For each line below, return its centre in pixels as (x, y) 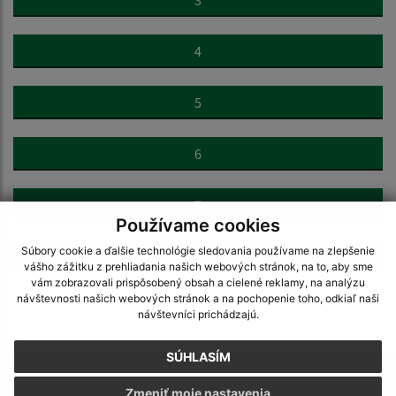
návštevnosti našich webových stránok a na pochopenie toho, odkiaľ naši (198, 299)
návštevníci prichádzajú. (198, 315)
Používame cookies (198, 225)
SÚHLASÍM (198, 357)
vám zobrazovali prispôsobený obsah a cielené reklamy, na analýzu (198, 283)
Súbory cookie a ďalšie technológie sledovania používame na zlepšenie (198, 251)
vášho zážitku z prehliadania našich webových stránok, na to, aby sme (198, 267)
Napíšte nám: (198, 381)
